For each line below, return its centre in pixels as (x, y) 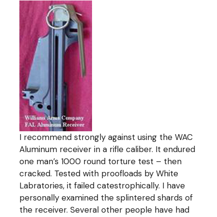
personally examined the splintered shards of (106, 197)
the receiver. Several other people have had (105, 209)
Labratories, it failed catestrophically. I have (102, 185)
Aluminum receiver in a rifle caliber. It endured (108, 149)
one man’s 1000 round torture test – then (101, 161)
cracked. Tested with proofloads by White (99, 173)
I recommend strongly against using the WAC (106, 137)
